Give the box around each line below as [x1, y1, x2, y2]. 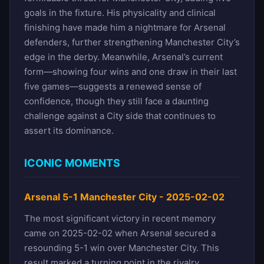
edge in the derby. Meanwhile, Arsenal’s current [24, 51, 223, 62]
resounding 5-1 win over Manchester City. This [24, 242, 219, 253]
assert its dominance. [24, 124, 114, 136]
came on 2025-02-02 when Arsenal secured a [24, 227, 216, 239]
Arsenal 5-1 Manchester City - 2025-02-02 [24, 190, 225, 203]
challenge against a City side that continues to [24, 110, 216, 121]
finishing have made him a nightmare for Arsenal [24, 21, 226, 33]
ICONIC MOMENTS [24, 156, 120, 169]
